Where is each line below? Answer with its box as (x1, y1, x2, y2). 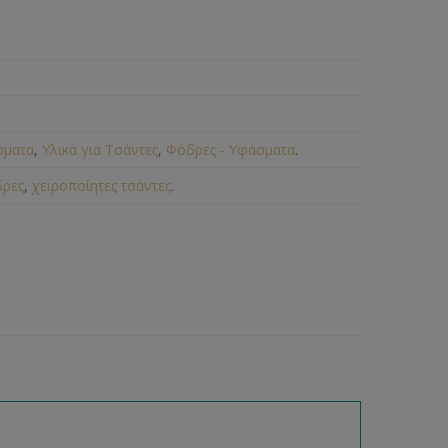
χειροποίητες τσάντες (32, 176, 172, 195)
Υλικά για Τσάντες (42, 140, 159, 159)
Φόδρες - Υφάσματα (166, 140, 296, 159)
